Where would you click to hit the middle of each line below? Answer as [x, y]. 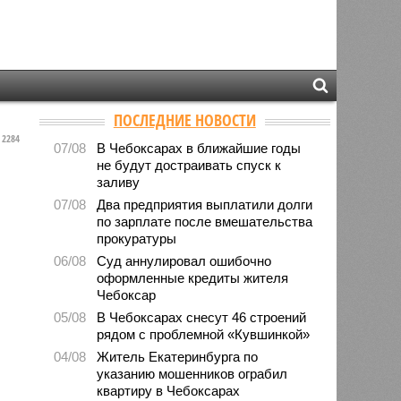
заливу [119, 182]
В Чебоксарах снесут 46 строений [202, 317]
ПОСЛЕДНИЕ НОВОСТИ [184, 119]
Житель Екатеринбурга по [178, 356]
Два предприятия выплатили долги [205, 204]
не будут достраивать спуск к [189, 165]
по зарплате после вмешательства [205, 221]
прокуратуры [137, 238]
